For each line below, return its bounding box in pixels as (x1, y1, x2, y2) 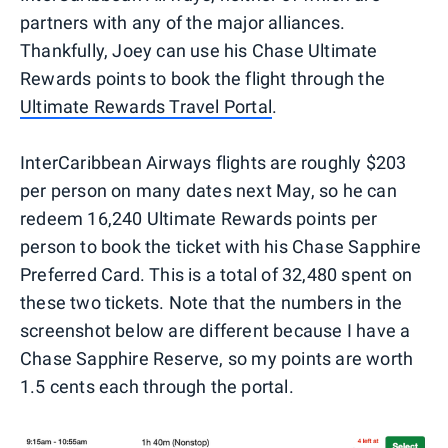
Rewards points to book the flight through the (20, 67, 386, 89)
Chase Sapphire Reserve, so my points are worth (20, 347, 414, 369)
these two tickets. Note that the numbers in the (20, 291, 403, 313)
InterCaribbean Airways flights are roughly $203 (20, 151, 407, 173)
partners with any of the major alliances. (20, 11, 346, 33)
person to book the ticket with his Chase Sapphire (20, 235, 421, 257)
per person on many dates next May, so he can (20, 179, 397, 201)
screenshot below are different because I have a (20, 319, 411, 341)
